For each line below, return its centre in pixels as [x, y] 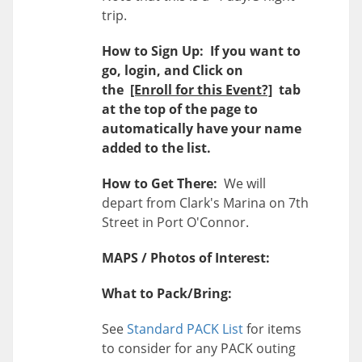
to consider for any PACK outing [199, 348]
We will [245, 183]
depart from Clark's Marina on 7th [205, 202]
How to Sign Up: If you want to [201, 51]
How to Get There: [163, 183]
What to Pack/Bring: [167, 293]
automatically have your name [202, 128]
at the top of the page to [180, 109]
